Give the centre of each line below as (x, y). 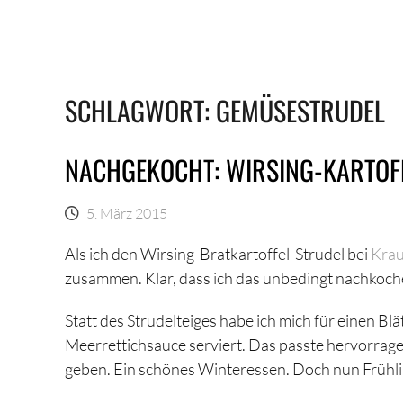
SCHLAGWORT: (140, 110)
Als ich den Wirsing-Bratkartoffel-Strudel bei (218, 254)
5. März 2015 (127, 213)
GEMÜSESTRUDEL (300, 110)
